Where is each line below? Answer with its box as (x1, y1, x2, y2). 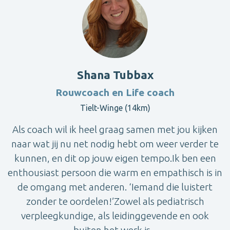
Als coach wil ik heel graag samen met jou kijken (12, 123, 218, 135)
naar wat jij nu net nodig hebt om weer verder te (11, 138, 219, 149)
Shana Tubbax (76, 68, 154, 81)
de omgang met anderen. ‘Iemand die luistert (17, 181, 213, 193)
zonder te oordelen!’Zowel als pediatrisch (26, 195, 204, 207)
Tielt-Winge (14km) (80, 103, 150, 112)
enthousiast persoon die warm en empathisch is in (8, 166, 222, 178)
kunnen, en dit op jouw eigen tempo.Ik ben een (14, 152, 216, 164)
